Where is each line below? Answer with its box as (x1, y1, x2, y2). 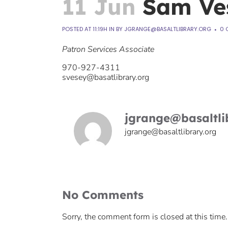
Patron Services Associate (62, 44, 154, 55)
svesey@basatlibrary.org (62, 72, 149, 83)
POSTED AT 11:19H (62, 25, 107, 34)
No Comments (62, 188, 144, 203)
